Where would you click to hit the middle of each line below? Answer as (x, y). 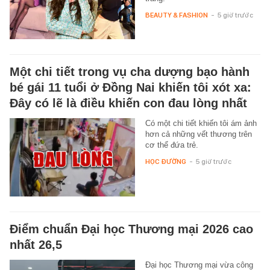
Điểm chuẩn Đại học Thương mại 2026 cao (131, 229)
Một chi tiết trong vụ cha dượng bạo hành (130, 71)
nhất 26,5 (36, 244)
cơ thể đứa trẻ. (171, 145)
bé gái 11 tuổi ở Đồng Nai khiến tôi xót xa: (130, 87)
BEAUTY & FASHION (176, 15)
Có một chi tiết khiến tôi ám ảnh (201, 123)
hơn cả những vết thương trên (198, 134)
